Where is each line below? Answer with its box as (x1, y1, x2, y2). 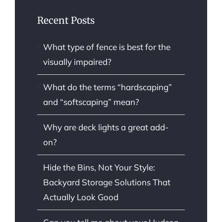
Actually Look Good (43, 191, 118, 202)
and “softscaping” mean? (43, 96, 139, 107)
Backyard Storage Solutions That (43, 176, 170, 187)
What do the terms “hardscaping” (43, 81, 172, 92)
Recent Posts (37, 14, 95, 27)
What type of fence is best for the (43, 41, 170, 52)
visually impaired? (43, 56, 111, 67)
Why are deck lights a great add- (43, 121, 168, 132)
